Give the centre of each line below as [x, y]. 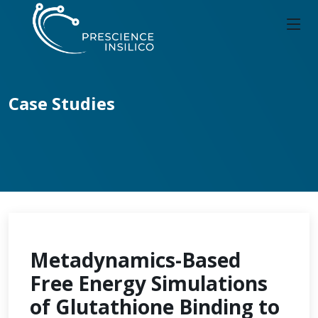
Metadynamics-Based [135, 260]
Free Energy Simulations [149, 283]
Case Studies [62, 103]
